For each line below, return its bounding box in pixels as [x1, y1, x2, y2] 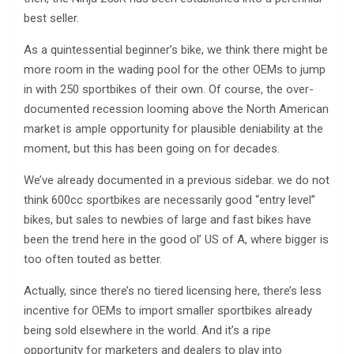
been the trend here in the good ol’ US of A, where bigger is [24, 232, 329, 247]
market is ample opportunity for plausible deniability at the [24, 121, 323, 136]
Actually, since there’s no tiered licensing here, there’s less [24, 283, 322, 298]
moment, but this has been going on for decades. [24, 141, 280, 156]
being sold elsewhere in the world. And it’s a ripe [24, 322, 271, 337]
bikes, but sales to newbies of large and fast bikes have [24, 212, 311, 227]
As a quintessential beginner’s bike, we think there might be [24, 42, 328, 57]
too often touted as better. [24, 251, 162, 266]
